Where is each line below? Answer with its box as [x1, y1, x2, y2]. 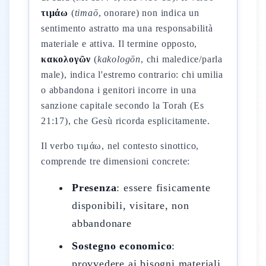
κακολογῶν [41, 54, 91, 64]
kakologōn [97, 54, 141, 64]
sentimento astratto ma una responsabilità [41, 23, 213, 33]
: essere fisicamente [116, 182, 211, 194]
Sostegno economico [72, 240, 172, 252]
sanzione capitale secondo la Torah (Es [41, 100, 204, 110]
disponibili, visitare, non [72, 199, 189, 211]
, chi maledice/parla [141, 54, 223, 64]
